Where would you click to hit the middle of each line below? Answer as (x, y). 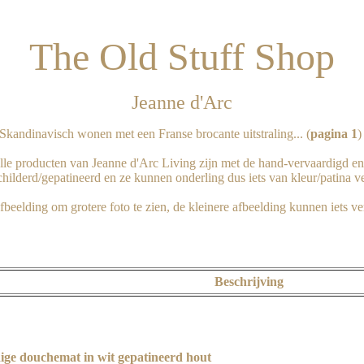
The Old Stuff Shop (182, 56)
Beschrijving (249, 282)
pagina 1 (334, 134)
